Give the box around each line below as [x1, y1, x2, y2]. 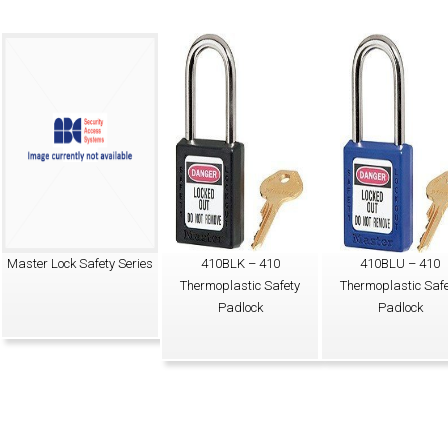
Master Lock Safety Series [7, 256, 153, 271]
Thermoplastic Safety [180, 278, 300, 293]
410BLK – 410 [200, 256, 280, 271]
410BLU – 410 [360, 256, 440, 271]
